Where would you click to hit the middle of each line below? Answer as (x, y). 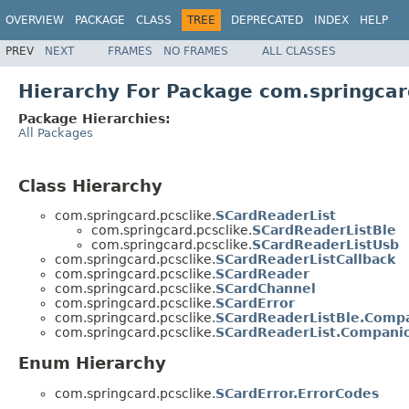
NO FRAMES (196, 51)
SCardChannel (266, 289)
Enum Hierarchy (92, 363)
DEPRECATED (267, 20)
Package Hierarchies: (94, 118)
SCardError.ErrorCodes (297, 394)
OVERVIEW (35, 20)
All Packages (56, 132)
